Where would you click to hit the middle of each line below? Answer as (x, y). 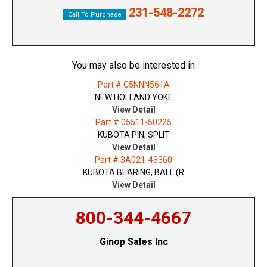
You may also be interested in (133, 66)
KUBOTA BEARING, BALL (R (133, 173)
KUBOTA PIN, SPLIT (133, 135)
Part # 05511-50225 (133, 122)
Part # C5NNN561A (133, 85)
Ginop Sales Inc (133, 242)
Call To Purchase (95, 15)
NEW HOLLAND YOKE (133, 97)
